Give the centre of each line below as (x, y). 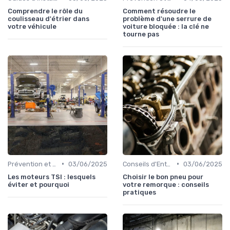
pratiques (139, 192)
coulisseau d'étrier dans (49, 18)
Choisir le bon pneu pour (163, 177)
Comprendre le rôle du (45, 11)
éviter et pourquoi (39, 184)
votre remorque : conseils (166, 184)
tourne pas (141, 34)
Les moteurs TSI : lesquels (52, 177)
